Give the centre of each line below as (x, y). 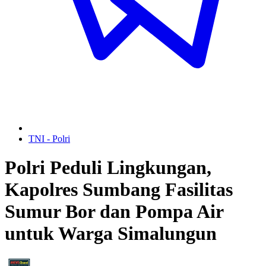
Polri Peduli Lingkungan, (108, 168)
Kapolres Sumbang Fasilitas (119, 190)
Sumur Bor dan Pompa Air (114, 212)
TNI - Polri (49, 138)
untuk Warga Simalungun (111, 234)
